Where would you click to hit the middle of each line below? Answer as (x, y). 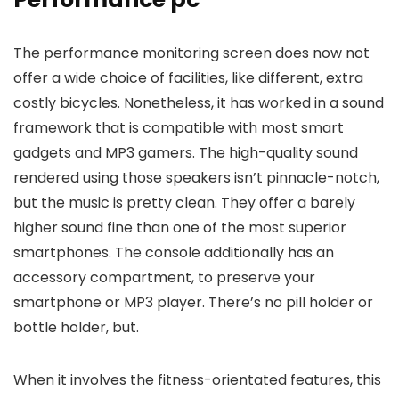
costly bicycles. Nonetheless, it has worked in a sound (199, 103)
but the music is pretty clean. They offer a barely (184, 203)
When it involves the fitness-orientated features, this (197, 380)
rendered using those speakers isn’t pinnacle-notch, (196, 178)
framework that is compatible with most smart (179, 128)
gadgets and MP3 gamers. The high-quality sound (186, 153)
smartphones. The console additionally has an (174, 253)
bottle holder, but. (76, 328)
